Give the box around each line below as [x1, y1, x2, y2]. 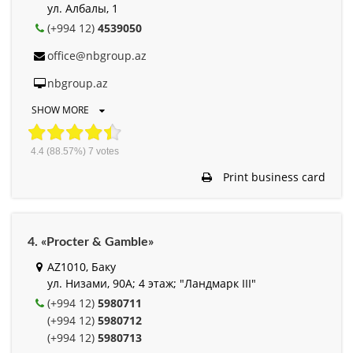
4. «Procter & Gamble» [28, 235, 154, 248]
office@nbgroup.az [47, 47, 147, 63]
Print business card [220, 169, 325, 184]
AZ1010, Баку [47, 258, 116, 274]
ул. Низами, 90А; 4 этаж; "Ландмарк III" [47, 275, 256, 291]
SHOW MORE [32, 102, 91, 117]
